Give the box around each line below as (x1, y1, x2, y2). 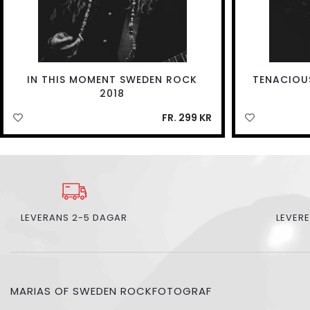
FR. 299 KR (161, 111, 212, 125)
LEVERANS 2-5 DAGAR (21, 211, 127, 225)
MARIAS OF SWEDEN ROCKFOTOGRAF (10, 284, 212, 299)
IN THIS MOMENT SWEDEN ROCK (27, 73, 198, 87)
